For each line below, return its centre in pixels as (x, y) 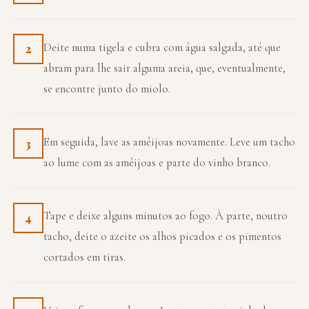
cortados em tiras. (85, 257)
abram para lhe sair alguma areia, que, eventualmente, (165, 68)
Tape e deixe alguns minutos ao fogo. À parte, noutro (166, 216)
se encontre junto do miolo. (107, 88)
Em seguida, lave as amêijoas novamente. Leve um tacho (170, 142)
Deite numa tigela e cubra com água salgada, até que (162, 47)
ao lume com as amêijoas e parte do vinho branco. (157, 162)
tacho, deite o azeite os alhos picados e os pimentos (163, 237)
